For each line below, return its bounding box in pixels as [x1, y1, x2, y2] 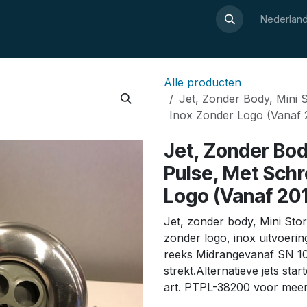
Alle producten [164, 75, 241, 89]
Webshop [160, 12, 206, 25]
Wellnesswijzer [79, 12, 149, 25]
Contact [216, 12, 254, 25]
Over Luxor [16, 12, 69, 25]
